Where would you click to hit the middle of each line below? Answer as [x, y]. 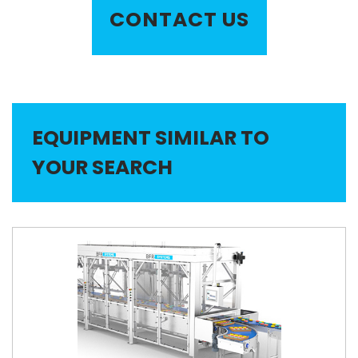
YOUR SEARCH [102, 168]
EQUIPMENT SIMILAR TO [151, 138]
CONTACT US [179, 20]
